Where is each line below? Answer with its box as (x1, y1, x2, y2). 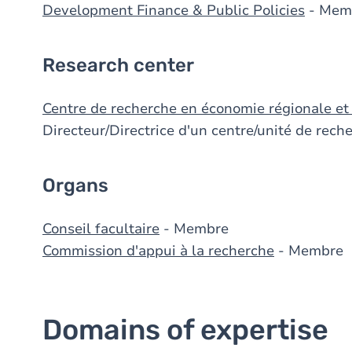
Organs (42, 174, 108, 196)
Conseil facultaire (42, 219, 159, 238)
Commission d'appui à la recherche (42, 241, 274, 260)
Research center (42, 54, 194, 76)
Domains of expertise (42, 313, 328, 346)
